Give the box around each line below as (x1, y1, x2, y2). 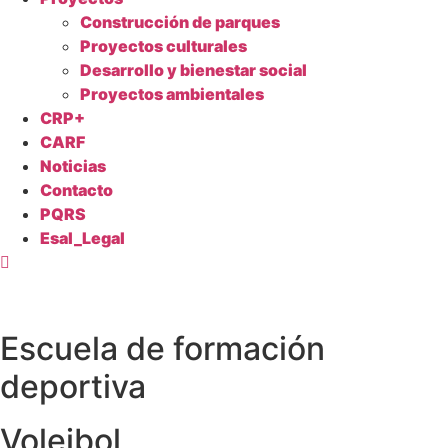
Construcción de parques (80, 12, 280, 32)
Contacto (40, 180, 113, 200)
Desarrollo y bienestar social (80, 60, 307, 80)
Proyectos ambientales (80, 84, 264, 104)
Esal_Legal (40, 228, 125, 248)
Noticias (40, 156, 106, 176)
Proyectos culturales (80, 36, 247, 56)
